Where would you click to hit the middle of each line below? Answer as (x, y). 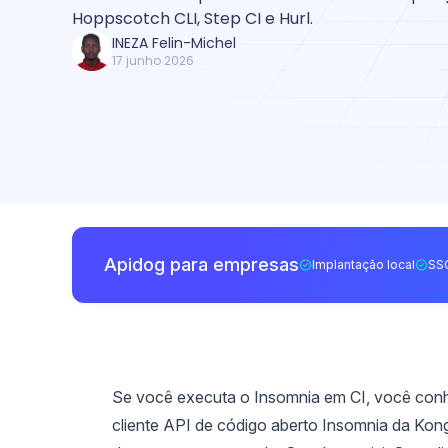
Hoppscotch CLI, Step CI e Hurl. (192, 18)
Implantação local (363, 264)
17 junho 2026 (153, 60)
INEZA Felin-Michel (174, 43)
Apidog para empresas (201, 264)
